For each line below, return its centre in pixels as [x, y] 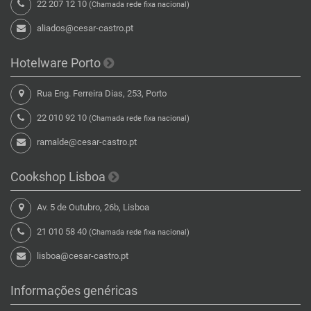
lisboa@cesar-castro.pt [83, 255]
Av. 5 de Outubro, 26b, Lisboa [92, 207]
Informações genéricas [74, 290]
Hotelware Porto [57, 62]
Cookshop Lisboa [59, 176]
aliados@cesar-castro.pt [85, 28]
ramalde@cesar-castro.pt [87, 142]
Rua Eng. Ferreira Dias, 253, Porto [101, 93]
